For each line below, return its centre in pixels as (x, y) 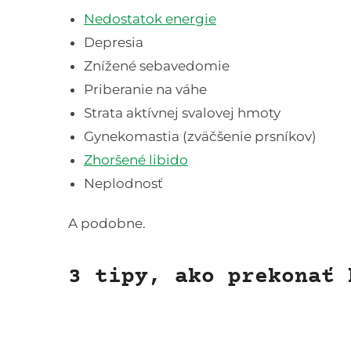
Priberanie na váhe (145, 90)
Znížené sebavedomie (157, 66)
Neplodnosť (123, 184)
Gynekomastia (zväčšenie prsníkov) (200, 137)
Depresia (114, 43)
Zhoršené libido (136, 160)
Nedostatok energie (150, 19)
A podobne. (107, 224)
